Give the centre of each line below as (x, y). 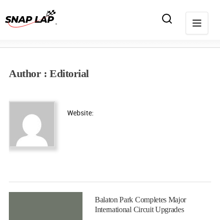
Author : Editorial (49, 73)
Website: (81, 113)
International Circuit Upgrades (139, 209)
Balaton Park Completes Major (141, 200)
